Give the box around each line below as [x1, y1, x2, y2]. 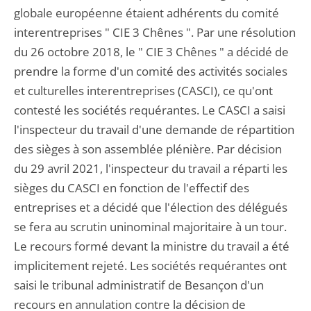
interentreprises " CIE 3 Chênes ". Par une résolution [14, 24, 296, 40]
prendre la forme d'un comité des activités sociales [14, 63, 287, 79]
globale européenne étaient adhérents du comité [14, 5, 279, 21]
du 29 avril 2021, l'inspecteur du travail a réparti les [14, 160, 287, 176]
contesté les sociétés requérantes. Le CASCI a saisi [14, 102, 285, 118]
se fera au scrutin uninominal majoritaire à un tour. [14, 219, 287, 235]
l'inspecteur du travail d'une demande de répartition [14, 121, 294, 137]
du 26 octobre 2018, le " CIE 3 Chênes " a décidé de [14, 44, 289, 60]
